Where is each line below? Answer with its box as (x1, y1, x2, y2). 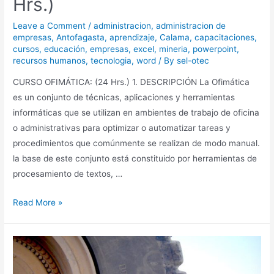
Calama (160, 32, 190, 42)
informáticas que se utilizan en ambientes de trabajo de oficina (13, 108, 260, 118)
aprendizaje (109, 32, 155, 42)
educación (44, 43, 86, 54)
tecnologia (91, 55, 132, 65)
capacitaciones (194, 32, 255, 42)
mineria (159, 43, 188, 54)
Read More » (13, 198, 63, 208)
